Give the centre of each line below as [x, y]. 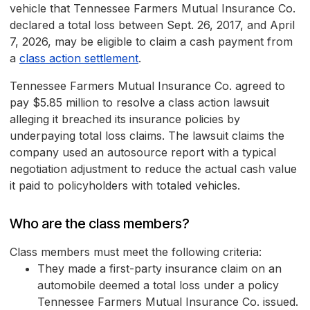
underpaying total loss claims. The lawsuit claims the [147, 136]
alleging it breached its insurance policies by [125, 119]
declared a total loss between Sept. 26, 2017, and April [152, 25]
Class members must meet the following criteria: [136, 252]
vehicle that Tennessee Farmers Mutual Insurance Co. [153, 9]
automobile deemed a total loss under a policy [158, 285]
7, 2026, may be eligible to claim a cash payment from [151, 42]
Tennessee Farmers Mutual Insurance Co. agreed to [147, 86]
